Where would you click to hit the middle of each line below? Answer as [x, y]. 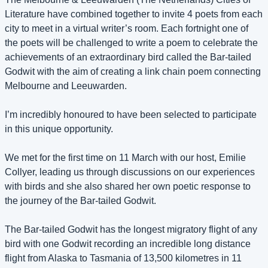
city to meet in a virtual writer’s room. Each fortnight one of [127, 29]
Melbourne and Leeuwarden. [66, 86]
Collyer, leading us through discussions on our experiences [130, 172]
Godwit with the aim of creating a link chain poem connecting [133, 72]
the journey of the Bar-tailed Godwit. [82, 201]
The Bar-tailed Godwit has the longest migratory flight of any [131, 230]
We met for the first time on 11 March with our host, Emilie [125, 158]
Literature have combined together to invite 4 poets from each [134, 14]
